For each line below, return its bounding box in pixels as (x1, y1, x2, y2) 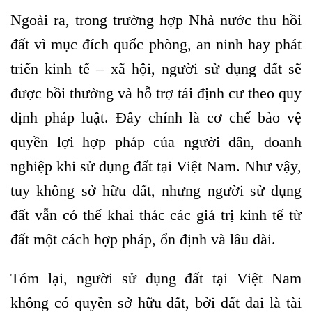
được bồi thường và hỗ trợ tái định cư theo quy (10, 84, 302, 102)
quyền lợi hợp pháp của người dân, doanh (10, 133, 302, 150)
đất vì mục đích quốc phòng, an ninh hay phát (10, 36, 302, 53)
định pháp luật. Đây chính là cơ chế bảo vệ (10, 109, 302, 126)
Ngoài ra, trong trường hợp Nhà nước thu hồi (10, 11, 302, 29)
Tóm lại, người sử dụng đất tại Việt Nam (10, 269, 302, 287)
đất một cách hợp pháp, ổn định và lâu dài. (10, 231, 276, 248)
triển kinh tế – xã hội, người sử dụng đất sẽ (10, 60, 302, 77)
